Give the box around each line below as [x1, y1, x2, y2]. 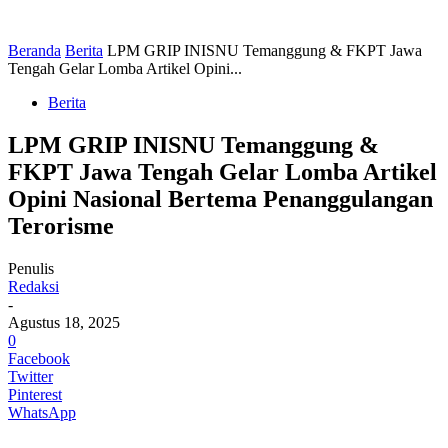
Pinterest [8, 385, 62, 403]
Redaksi [8, 277, 59, 295]
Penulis [8, 259, 54, 277]
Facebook [8, 349, 70, 367]
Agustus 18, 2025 [8, 313, 120, 331]
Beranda [8, 42, 61, 59]
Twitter [8, 367, 53, 385]
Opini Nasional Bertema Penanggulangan [8, 185, 433, 212]
